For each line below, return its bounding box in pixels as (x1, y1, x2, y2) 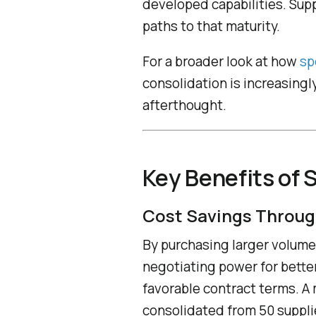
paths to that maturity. (142, 16, 280, 35)
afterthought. (142, 95, 226, 114)
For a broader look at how (142, 51, 300, 71)
